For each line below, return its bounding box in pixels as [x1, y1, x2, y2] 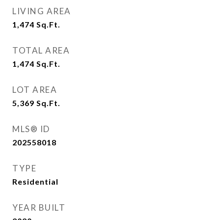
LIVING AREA [12, 6, 71, 16]
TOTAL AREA [12, 45, 70, 55]
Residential [12, 177, 58, 186]
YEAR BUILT [12, 202, 65, 213]
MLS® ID [12, 124, 50, 134]
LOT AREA [12, 84, 57, 95]
